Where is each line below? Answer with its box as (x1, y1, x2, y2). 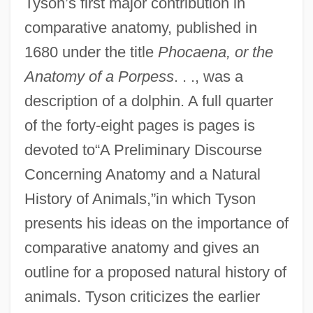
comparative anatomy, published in (24, 18, 257, 36)
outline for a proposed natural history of (24, 263, 286, 281)
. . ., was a (173, 67, 243, 85)
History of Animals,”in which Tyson (24, 189, 256, 208)
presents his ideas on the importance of (24, 214, 289, 232)
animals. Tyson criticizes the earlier (24, 287, 260, 305)
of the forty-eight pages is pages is (24, 116, 255, 134)
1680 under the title (24, 43, 158, 61)
